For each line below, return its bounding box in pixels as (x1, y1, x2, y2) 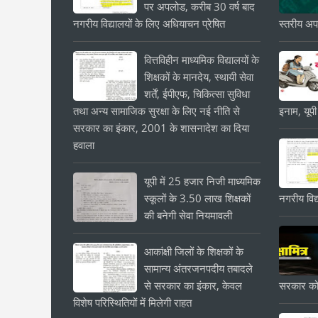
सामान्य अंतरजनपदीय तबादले (144, 261, 253, 275)
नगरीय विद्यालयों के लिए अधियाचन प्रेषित (73, 16, 225, 31)
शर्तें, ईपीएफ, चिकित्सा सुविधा (144, 87, 250, 101)
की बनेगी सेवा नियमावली (144, 208, 232, 222)
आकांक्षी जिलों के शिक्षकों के (144, 244, 243, 258)
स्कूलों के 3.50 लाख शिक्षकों (144, 191, 251, 205)
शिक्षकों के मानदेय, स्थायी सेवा (144, 70, 253, 84)
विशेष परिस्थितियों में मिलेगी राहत (73, 295, 192, 309)
